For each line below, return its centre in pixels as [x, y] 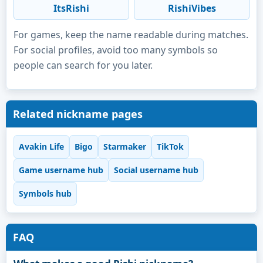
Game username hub [61, 170]
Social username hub [156, 170]
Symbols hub [45, 194]
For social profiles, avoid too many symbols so [116, 50]
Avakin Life [41, 147]
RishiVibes [192, 8]
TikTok [170, 147]
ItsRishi [71, 8]
